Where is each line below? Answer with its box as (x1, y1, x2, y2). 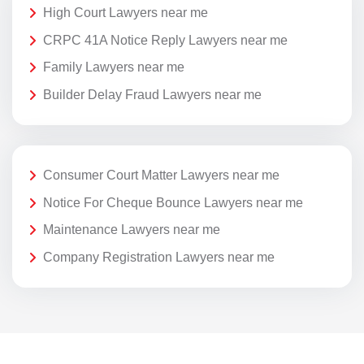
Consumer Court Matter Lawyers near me (43, 168, 279, 183)
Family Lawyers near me (43, 60, 184, 75)
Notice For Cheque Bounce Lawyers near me (43, 195, 303, 210)
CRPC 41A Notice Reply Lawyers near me (43, 32, 288, 47)
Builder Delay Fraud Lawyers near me (43, 88, 262, 102)
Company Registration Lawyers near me (43, 249, 275, 264)
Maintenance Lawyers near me (43, 223, 220, 237)
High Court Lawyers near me (43, 6, 208, 20)
